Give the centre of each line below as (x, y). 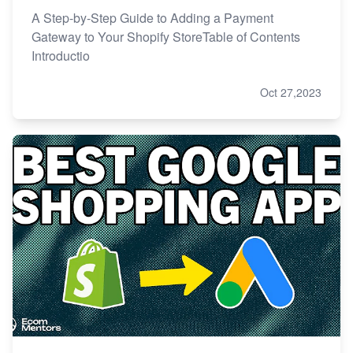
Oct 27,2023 (291, 93)
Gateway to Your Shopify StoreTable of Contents (166, 37)
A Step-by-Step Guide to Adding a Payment (152, 18)
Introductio (61, 56)
